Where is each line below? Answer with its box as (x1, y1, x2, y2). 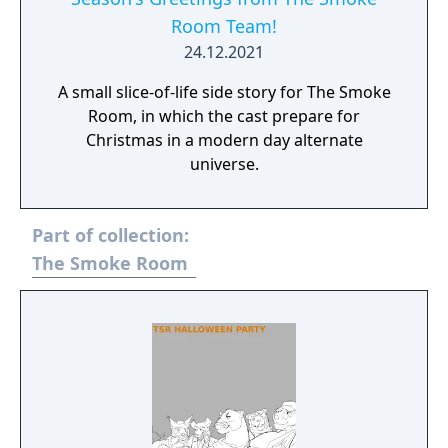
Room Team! (171, 14, 277, 38)
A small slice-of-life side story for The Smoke (57, 81, 391, 103)
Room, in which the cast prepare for (88, 105, 360, 127)
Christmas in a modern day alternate (85, 129, 363, 151)
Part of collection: (32, 223, 189, 247)
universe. (189, 153, 259, 175)
